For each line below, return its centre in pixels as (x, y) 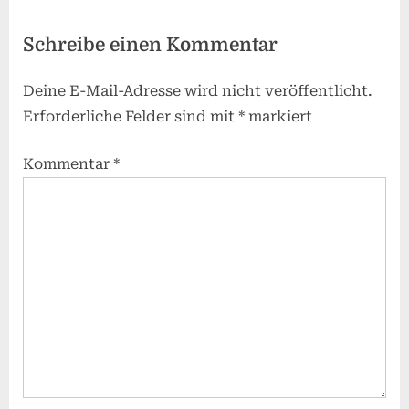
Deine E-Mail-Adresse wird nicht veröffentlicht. (198, 90)
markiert (278, 116)
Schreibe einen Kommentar (150, 44)
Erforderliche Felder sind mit (131, 116)
